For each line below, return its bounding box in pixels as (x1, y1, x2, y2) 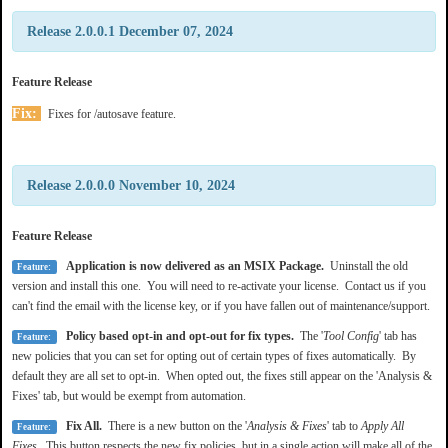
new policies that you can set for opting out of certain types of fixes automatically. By (12, 348, 416, 363)
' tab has (378, 328, 417, 343)
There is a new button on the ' (107, 418, 247, 433)
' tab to (326, 418, 361, 433)
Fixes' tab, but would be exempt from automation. (12, 388, 246, 403)
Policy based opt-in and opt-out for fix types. (56, 328, 300, 343)
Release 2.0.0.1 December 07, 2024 (27, 23, 233, 39)
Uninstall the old (329, 258, 408, 273)
